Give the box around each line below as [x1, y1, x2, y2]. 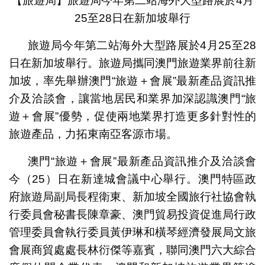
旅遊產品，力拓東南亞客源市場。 [8, 128, 177, 141]
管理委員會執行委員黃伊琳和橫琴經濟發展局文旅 [8, 226, 257, 239]
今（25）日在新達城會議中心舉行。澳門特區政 [8, 173, 257, 186]
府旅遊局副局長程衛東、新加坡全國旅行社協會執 [8, 190, 257, 203]
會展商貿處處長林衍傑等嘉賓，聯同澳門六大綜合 [8, 244, 257, 257]
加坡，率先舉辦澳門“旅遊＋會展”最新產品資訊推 [8, 75, 257, 88]
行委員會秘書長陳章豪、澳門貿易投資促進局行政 [8, 208, 257, 221]
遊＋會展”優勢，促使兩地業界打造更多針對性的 [8, 110, 257, 123]
